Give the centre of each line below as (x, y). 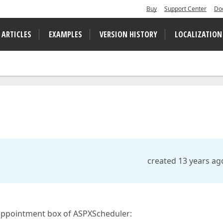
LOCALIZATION (198, 34)
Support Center (185, 9)
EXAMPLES (65, 34)
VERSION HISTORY (128, 34)
